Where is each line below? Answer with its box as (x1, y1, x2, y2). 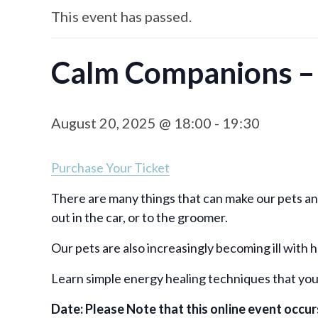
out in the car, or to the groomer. (51, 209, 228, 225)
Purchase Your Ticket (51, 160, 170, 175)
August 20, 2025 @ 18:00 (51, 114, 212, 131)
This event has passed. (51, 8, 192, 25)
